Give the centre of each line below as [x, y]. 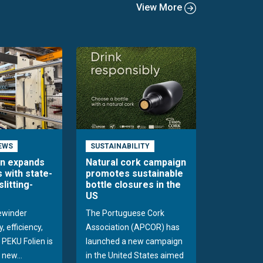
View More [160, 8]
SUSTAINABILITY [120, 146]
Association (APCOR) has [133, 227]
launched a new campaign [134, 242]
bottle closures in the [133, 185]
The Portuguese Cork [125, 213]
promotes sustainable [134, 174]
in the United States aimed [135, 256]
